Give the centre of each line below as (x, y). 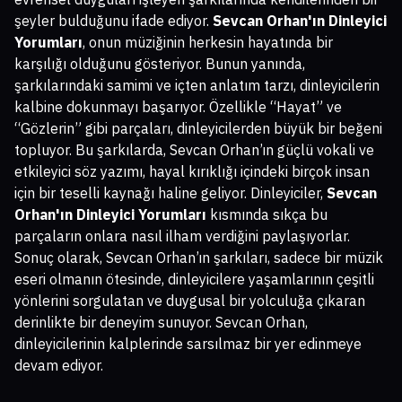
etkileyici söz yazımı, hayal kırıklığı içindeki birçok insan (192, 172)
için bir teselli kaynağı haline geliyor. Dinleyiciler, (170, 193)
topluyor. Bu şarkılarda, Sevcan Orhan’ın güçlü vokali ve (194, 150)
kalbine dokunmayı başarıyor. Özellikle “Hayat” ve (178, 107)
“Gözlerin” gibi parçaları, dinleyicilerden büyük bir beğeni (198, 129)
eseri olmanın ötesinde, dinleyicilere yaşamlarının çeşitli (194, 280)
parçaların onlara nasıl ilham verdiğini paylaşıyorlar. (182, 236)
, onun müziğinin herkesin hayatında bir (208, 43)
